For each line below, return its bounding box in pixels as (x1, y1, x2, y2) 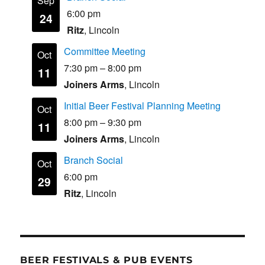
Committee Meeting (64, 44, 146, 59)
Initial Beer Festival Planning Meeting (64, 99, 221, 113)
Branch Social (64, 153, 124, 167)
